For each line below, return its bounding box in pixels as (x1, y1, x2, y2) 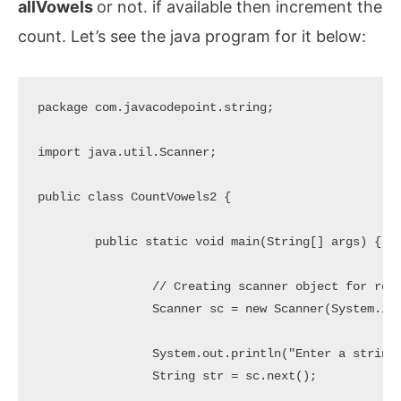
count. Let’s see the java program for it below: (18, 27, 366, 47)
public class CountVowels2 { (37, 190, 231, 204)
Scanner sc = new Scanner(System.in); (37, 302, 152, 316)
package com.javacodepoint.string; (37, 100, 274, 115)
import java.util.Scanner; (37, 145, 217, 159)
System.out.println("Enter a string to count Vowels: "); (37, 346, 152, 361)
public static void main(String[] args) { (37, 235, 95, 249)
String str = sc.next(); (37, 369, 152, 383)
